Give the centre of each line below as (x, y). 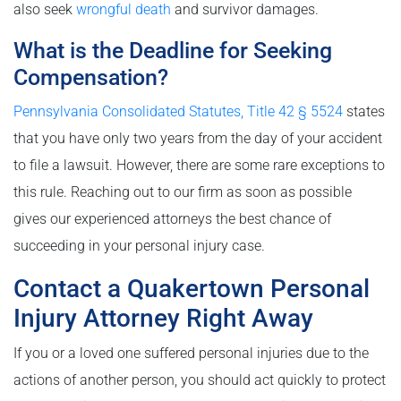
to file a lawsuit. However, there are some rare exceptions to (199, 166)
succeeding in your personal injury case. (139, 246)
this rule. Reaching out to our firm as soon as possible (183, 192)
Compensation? (91, 78)
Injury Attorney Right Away (163, 319)
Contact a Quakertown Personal (192, 289)
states (364, 112)
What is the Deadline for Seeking (173, 51)
